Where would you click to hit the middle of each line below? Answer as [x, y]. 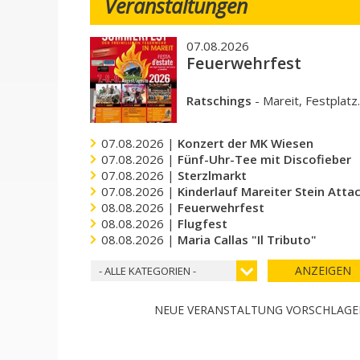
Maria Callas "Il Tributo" [247, 240]
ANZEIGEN [323, 271]
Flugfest [203, 224]
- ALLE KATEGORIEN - [148, 271]
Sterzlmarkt [213, 176]
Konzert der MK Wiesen [246, 143]
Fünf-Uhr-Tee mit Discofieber [265, 160]
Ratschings [219, 101]
